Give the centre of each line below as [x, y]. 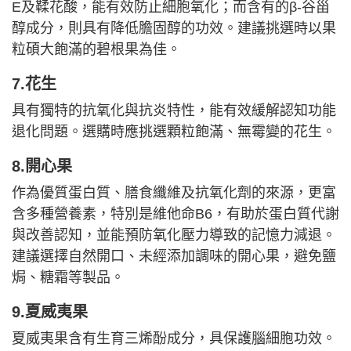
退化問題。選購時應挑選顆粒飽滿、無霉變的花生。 [174, 131]
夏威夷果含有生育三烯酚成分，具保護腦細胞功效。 [174, 338]
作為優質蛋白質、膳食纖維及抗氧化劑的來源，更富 [174, 192]
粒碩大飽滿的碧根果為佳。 [96, 49]
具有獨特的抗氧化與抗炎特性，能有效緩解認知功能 [174, 110]
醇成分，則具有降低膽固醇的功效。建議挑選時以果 [174, 28]
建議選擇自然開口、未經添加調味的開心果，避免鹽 [174, 256]
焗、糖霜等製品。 [68, 277]
